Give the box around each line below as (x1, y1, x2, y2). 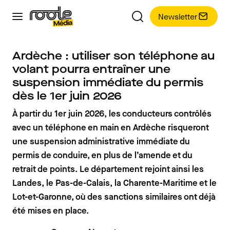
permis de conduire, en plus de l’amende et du (12, 149, 193, 161)
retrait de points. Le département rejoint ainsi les (12, 163, 204, 175)
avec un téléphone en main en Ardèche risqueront (12, 122, 209, 133)
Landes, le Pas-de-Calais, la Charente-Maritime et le (12, 177, 217, 189)
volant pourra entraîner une (12, 62, 170, 76)
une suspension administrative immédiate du (12, 136, 190, 147)
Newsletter (158, 11, 197, 22)
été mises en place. (12, 205, 89, 217)
